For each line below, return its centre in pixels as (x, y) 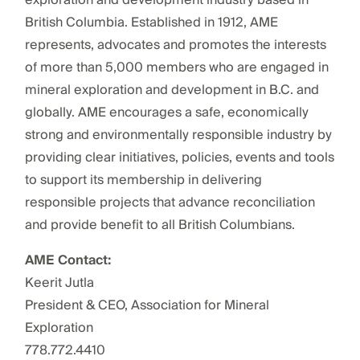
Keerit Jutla (59, 282)
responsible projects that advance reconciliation (170, 202)
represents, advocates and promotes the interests (175, 45)
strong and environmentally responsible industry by (178, 135)
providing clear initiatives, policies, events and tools (179, 157)
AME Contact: (67, 260)
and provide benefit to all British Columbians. (160, 225)
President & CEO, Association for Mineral (147, 305)
